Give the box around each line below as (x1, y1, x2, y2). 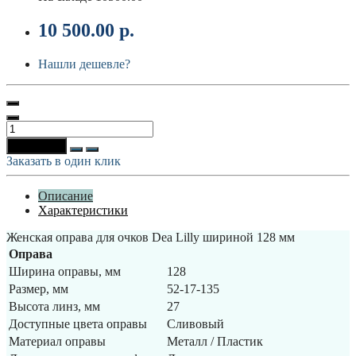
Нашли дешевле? (38, 56, 130, 71)
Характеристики (38, 203, 128, 217)
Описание (38, 188, 93, 203)
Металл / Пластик (167, 334, 263, 348)
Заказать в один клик (6, 153, 121, 168)
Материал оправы (9, 334, 106, 348)
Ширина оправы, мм (9, 264, 121, 278)
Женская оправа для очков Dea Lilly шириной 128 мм (6, 230, 295, 244)
